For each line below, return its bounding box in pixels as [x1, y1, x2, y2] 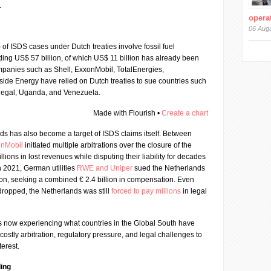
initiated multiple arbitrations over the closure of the [23, 141, 192, 149]
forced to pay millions [111, 187, 181, 195]
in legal [181, 187, 207, 195]
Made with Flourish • [93, 109, 162, 117]
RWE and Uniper [77, 164, 132, 172]
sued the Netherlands [132, 164, 205, 172]
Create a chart [162, 109, 209, 117]
